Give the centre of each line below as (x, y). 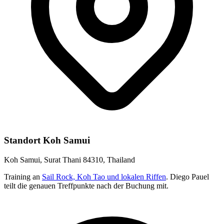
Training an (23, 177)
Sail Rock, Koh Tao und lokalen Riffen (104, 177)
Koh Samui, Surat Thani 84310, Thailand (69, 160)
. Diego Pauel (187, 177)
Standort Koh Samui (47, 140)
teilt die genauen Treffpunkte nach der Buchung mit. (86, 186)
